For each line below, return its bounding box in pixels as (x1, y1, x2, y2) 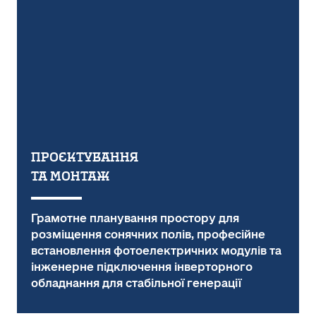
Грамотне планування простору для (31, 211, 239, 226)
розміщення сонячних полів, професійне (31, 227, 265, 242)
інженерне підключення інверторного (31, 260, 253, 274)
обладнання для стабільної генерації (31, 276, 241, 291)
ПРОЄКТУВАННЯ (31, 150, 141, 165)
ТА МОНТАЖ (31, 169, 110, 184)
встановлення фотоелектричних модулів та (31, 243, 281, 258)
